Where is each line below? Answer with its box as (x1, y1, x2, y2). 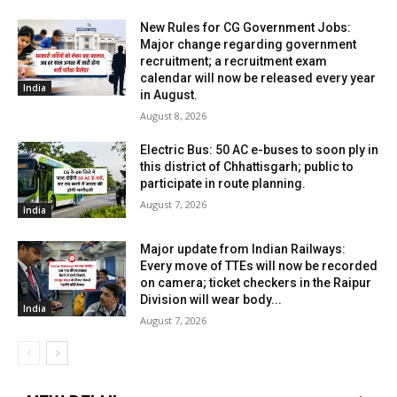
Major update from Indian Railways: (140, 241, 346, 256)
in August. (140, 88, 198, 103)
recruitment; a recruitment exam (140, 54, 328, 69)
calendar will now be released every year (140, 71, 377, 86)
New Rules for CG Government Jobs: (140, 20, 352, 35)
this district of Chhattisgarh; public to (140, 160, 354, 175)
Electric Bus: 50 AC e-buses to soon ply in (140, 143, 379, 158)
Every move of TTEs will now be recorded (140, 258, 378, 273)
